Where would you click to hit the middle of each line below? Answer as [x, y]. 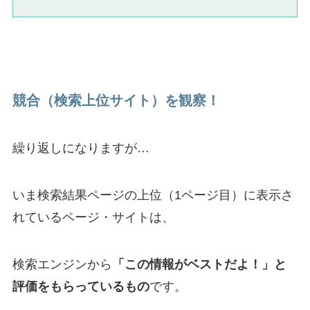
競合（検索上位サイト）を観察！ [116, 101]
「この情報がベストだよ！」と [199, 265]
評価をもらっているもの [81, 287]
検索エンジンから [62, 265]
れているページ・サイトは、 [93, 218]
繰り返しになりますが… [81, 148]
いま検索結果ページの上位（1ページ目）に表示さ [153, 195]
